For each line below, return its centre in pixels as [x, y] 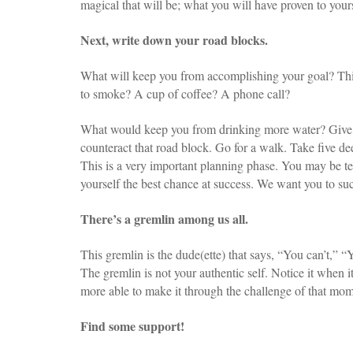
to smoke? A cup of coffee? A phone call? [185, 93]
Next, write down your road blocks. [174, 39]
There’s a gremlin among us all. [164, 218]
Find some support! [132, 325]
